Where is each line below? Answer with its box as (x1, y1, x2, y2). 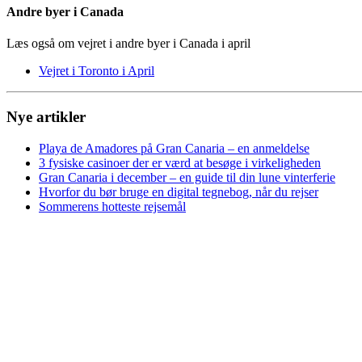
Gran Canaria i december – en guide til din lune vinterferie (39, 170, 335, 184)
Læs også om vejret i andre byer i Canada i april (6, 36, 250, 51)
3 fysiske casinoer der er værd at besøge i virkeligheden (39, 155, 321, 170)
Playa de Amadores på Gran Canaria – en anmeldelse (39, 141, 309, 155)
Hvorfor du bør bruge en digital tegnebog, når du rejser (39, 184, 318, 199)
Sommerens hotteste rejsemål (39, 199, 186, 213)
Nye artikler (6, 108, 86, 126)
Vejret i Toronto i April (39, 64, 154, 78)
